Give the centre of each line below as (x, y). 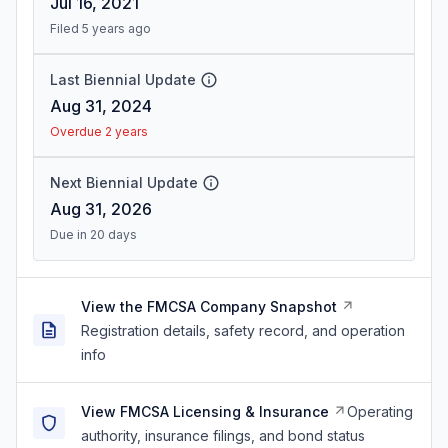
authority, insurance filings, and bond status (223, 435)
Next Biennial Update (124, 182)
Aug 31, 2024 (101, 106)
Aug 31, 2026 (101, 209)
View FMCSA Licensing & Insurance (205, 411)
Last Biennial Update (123, 79)
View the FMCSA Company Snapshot (209, 306)
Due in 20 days (93, 234)
